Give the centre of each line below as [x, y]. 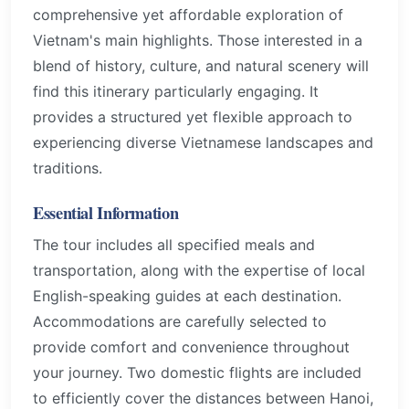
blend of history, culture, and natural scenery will [201, 66]
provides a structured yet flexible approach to [193, 117]
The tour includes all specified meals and [174, 244]
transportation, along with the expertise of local [199, 270]
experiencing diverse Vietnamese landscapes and [203, 143]
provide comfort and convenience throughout [191, 346]
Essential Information [106, 213]
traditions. [68, 168]
